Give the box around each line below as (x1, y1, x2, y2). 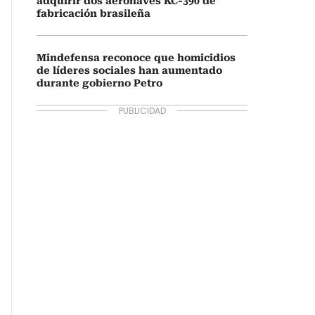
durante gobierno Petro (37, 77, 162, 89)
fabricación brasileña (37, 8, 150, 19)
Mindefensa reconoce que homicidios (37, 52, 236, 63)
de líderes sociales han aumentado (37, 65, 222, 76)
